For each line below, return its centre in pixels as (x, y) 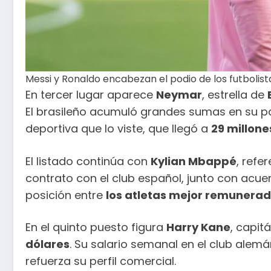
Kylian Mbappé (194, 161)
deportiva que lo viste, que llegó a (118, 129)
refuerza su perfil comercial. (101, 261)
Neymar (179, 95)
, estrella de (235, 95)
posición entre (66, 195)
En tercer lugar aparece (91, 95)
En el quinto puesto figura (96, 227)
